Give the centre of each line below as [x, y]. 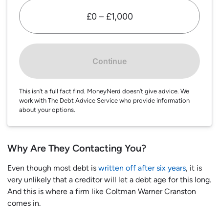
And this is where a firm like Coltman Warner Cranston [102, 192]
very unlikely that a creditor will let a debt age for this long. [109, 180]
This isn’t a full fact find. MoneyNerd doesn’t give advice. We [104, 91]
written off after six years [141, 168]
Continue [109, 61]
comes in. [25, 203]
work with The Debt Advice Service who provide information [104, 101]
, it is [194, 168]
